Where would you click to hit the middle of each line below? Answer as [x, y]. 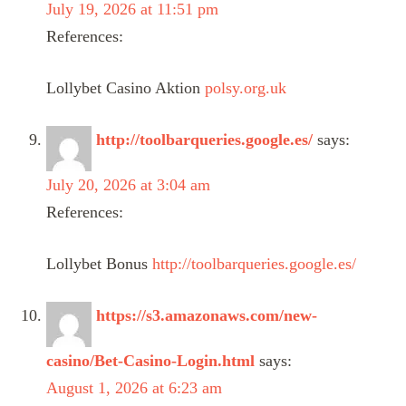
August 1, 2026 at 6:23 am [134, 387]
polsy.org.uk [246, 87]
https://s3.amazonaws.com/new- [207, 315]
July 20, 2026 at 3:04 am [128, 184]
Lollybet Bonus [99, 263]
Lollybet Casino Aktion [126, 87]
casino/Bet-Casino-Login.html [150, 360]
